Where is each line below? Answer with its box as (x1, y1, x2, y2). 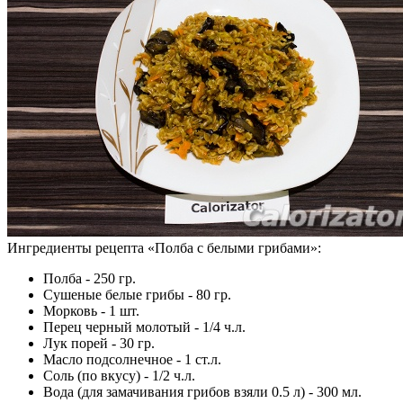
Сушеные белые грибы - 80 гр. (43, 286, 231, 302)
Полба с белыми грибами (155, 239, 310, 255)
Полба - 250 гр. (43, 270, 136, 286)
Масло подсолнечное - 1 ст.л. (43, 351, 221, 367)
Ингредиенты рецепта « (7, 239, 155, 255)
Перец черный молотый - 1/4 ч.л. (43, 318, 246, 335)
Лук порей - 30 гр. (43, 335, 155, 351)
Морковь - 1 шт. (43, 302, 139, 318)
